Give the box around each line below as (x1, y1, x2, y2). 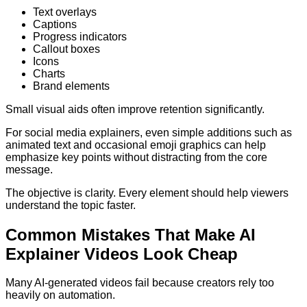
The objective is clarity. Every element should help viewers (5, 186, 288, 199)
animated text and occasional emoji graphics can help (5, 138, 266, 151)
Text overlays (33, 5, 97, 18)
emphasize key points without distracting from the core (5, 151, 267, 163)
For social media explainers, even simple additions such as (5, 126, 292, 138)
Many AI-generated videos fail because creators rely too (5, 277, 274, 289)
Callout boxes (33, 42, 100, 55)
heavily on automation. (5, 289, 115, 302)
